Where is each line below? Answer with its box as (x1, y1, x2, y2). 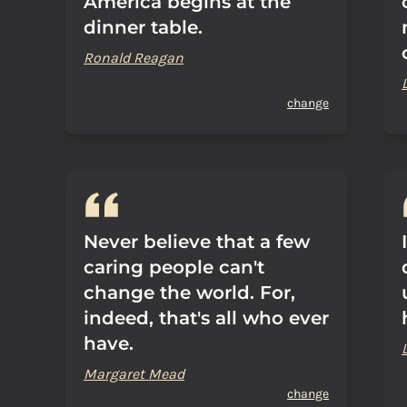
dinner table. (84, 16, 203, 38)
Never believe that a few (84, 231, 310, 253)
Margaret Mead (84, 365, 184, 382)
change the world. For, (84, 282, 295, 303)
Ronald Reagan (84, 49, 184, 66)
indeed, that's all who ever (84, 307, 329, 329)
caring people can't (84, 256, 264, 278)
